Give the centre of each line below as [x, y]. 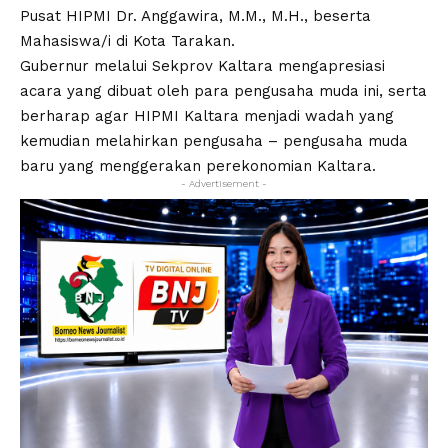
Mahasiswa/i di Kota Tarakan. [127, 40]
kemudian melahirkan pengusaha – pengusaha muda [214, 140]
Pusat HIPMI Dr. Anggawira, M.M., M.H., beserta [195, 15]
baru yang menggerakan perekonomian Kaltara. [198, 165]
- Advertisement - [224, 183]
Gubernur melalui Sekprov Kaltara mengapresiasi [202, 65]
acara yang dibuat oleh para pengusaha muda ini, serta [223, 90]
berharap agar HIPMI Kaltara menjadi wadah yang [207, 115]
